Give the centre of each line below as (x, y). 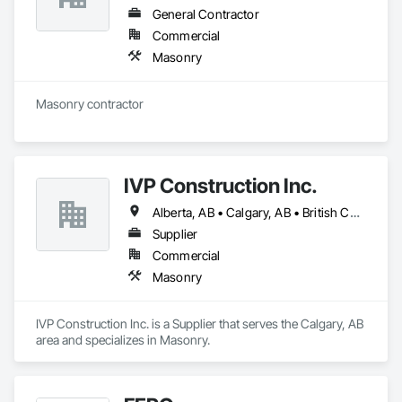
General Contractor (206, 14)
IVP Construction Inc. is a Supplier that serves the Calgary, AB (200, 323)
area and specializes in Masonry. (123, 340)
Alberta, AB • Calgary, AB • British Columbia (354, 212)
